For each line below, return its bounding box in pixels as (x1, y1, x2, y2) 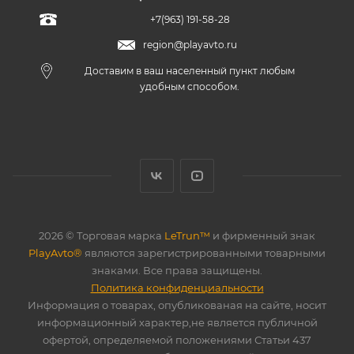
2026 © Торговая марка (39, 229, 164, 242)
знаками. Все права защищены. (92, 264, 262, 277)
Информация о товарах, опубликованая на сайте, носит (28, 299, 326, 311)
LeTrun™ (164, 229, 210, 242)
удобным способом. (140, 81, 239, 92)
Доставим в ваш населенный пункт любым (85, 65, 295, 77)
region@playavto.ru (142, 39, 237, 51)
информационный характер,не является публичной (36, 316, 318, 329)
